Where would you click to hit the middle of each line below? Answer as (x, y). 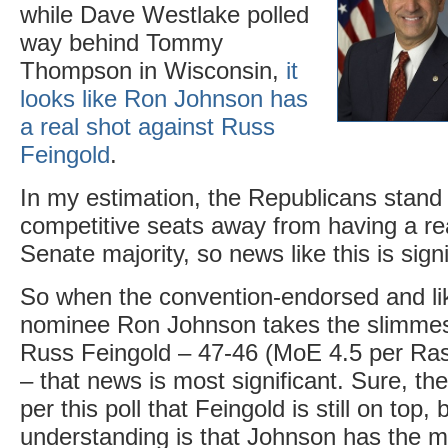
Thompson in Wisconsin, (153, 71)
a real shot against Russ (147, 127)
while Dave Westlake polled (164, 15)
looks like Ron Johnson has (164, 99)
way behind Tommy (121, 43)
